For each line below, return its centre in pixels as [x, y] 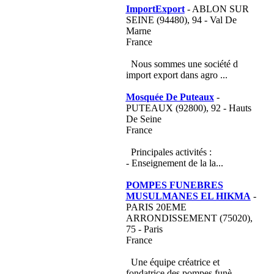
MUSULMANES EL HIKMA [188, 196]
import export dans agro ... [176, 75]
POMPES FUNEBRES [174, 185]
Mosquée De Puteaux [170, 97]
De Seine [143, 119]
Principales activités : [171, 152]
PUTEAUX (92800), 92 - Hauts [188, 108]
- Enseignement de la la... [174, 163]
